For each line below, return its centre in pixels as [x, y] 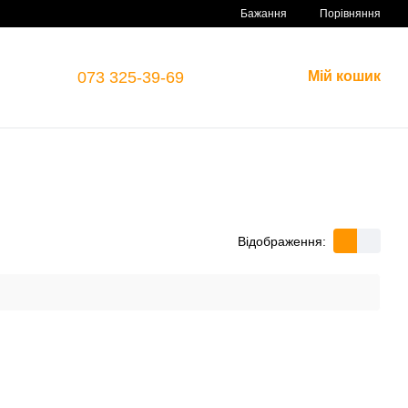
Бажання [264, 14]
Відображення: [282, 241]
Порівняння [350, 13]
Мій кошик [344, 76]
